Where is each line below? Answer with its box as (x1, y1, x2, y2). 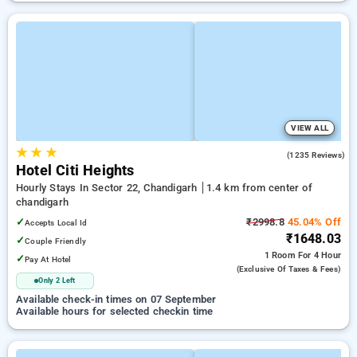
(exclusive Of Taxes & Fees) (236, 265, 341, 273)
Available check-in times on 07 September (16, 293, 217, 305)
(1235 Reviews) (287, 151, 345, 159)
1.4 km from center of (206, 182, 312, 194)
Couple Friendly (25, 236, 87, 246)
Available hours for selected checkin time (16, 305, 214, 317)
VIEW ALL (291, 124, 328, 132)
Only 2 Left (38, 277, 76, 284)
